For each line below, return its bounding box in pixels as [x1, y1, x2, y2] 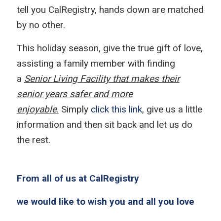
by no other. [16, 19, 65, 31]
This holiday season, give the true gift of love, [16, 42, 203, 54]
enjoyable [16, 103, 57, 115]
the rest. [16, 134, 50, 146]
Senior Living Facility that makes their [24, 73, 180, 84]
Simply [58, 103, 91, 115]
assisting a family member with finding [16, 57, 175, 69]
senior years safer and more [16, 88, 133, 100]
